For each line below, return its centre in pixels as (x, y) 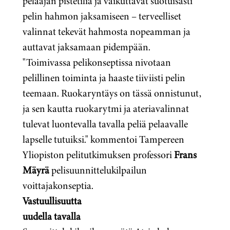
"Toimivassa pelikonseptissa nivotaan (97, 62)
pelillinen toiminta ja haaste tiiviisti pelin (104, 78)
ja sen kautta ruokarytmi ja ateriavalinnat (106, 109)
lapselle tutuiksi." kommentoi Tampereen (103, 139)
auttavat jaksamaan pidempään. (87, 47)
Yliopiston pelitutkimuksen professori (98, 155)
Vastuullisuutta (52, 201)
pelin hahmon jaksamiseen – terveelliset (102, 16)
